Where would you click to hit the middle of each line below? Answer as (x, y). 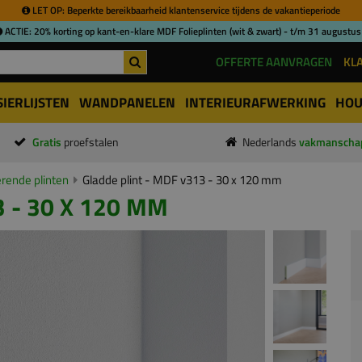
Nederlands (271, 142)
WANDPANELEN (127, 103)
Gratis (48, 142)
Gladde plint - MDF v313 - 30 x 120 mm (182, 180)
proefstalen (91, 142)
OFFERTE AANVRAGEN (274, 62)
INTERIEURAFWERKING (255, 103)
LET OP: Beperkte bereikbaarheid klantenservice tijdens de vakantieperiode (185, 10)
